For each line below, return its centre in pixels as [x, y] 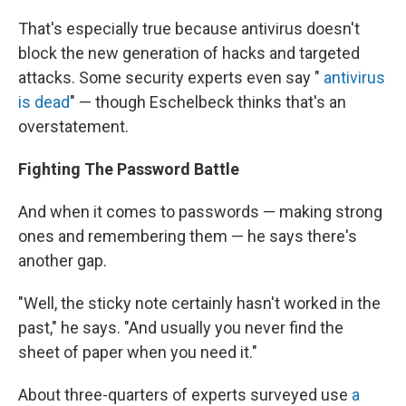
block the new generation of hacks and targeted [189, 53]
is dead [44, 102]
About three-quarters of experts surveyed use [185, 395]
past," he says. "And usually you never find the [181, 328]
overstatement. [73, 126]
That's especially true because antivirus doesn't [189, 29]
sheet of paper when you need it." [138, 352]
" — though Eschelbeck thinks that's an [208, 102]
